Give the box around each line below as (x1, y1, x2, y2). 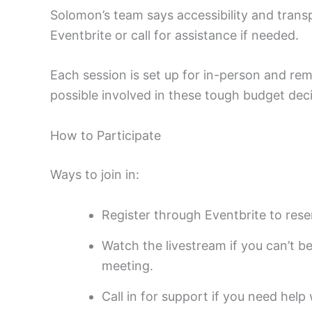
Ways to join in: (50, 167, 139, 182)
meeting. (102, 258, 153, 273)
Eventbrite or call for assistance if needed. (50, 27, 299, 42)
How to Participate (50, 128, 161, 143)
